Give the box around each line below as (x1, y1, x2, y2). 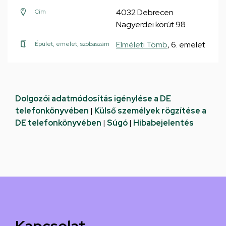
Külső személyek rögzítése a (94, 105, 206, 116)
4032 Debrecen (116, 7, 174, 18)
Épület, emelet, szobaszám (35, 40, 109, 48)
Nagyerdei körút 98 (116, 19, 186, 30)
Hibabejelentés (133, 118, 194, 128)
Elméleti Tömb (116, 39, 167, 50)
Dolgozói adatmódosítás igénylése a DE (15, 93, 171, 104)
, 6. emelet (167, 39, 205, 50)
